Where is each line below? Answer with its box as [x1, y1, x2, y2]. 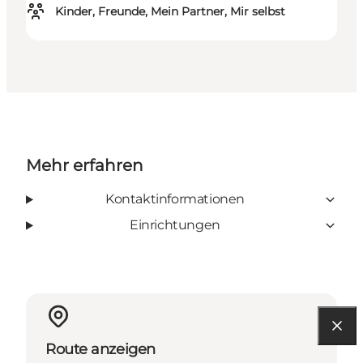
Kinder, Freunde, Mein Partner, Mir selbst [55, 4, 285, 19]
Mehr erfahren [26, 156, 143, 176]
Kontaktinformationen [105, 191, 245, 207]
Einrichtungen [130, 217, 220, 233]
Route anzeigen [45, 340, 156, 359]
